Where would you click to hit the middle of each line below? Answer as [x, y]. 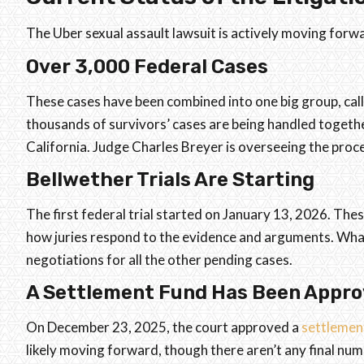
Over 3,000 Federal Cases [147, 66]
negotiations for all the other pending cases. [159, 259]
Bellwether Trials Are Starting [170, 179]
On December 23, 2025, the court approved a [164, 327]
